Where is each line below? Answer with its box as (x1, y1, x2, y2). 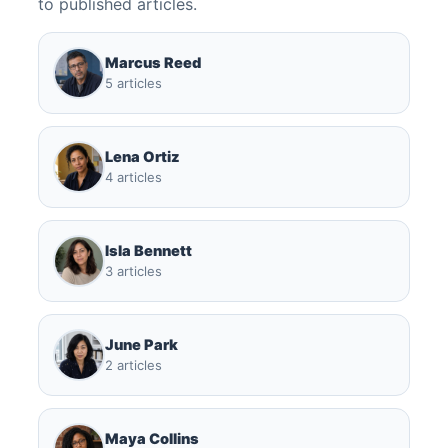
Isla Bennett (105, 241, 192, 260)
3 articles (105, 262, 162, 279)
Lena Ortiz (105, 147, 180, 166)
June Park (105, 335, 178, 354)
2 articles (105, 356, 162, 373)
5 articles (105, 74, 162, 91)
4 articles (105, 168, 162, 185)
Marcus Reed (105, 53, 201, 72)
